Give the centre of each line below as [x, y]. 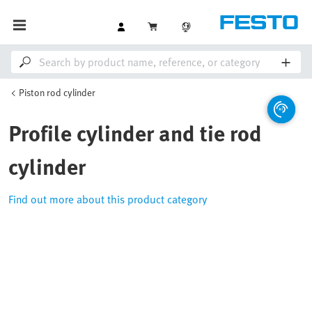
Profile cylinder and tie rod [135, 132]
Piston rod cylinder [57, 92]
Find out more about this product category [108, 199]
